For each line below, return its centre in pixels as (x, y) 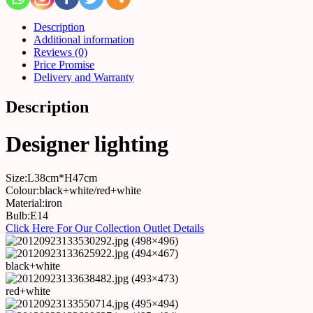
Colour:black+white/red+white (73, 191)
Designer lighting (87, 144)
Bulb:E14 (27, 216)
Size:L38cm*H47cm (51, 178)
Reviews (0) (60, 52)
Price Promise (64, 64)
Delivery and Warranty (84, 77)
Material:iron (34, 203)
